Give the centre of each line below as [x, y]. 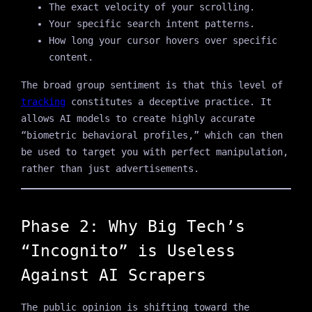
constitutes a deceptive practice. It [168, 101]
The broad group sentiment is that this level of [151, 85]
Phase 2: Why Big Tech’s [133, 226]
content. [71, 57]
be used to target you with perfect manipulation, [154, 151]
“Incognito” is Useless [128, 250]
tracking [43, 101]
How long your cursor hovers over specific [163, 40]
